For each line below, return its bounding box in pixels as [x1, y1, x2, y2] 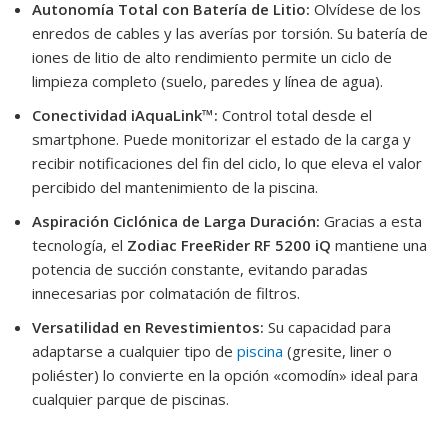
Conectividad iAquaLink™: [32, 104, 218, 125]
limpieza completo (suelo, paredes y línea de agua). [32, 70, 383, 91]
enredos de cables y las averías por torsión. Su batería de [32, 22, 428, 43]
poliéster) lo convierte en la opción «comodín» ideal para [32, 364, 418, 385]
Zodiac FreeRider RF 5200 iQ [127, 234, 331, 255]
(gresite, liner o [283, 340, 392, 361]
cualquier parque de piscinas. [32, 388, 229, 409]
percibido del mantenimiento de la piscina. [32, 176, 318, 197]
